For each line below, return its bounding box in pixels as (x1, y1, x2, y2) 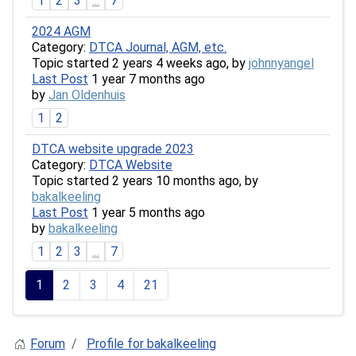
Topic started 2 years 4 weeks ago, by (32, 55, 249, 71)
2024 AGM (32, 23, 91, 39)
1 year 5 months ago (88, 204, 205, 220)
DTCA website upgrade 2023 (32, 141, 194, 157)
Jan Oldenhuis (48, 87, 126, 103)
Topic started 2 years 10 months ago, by (32, 172, 258, 188)
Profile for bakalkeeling (87, 335, 216, 351)
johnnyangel (249, 55, 314, 71)
